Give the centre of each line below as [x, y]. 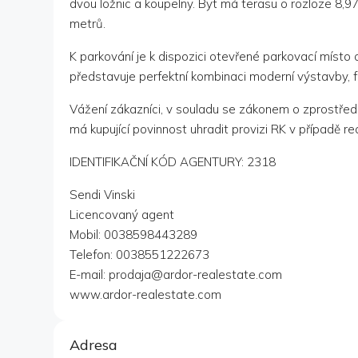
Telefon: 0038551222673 [139, 255]
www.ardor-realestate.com [145, 295]
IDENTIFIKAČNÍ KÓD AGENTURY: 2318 [173, 162]
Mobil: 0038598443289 [133, 235]
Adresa [93, 345]
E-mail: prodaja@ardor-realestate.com [176, 275]
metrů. [88, 24]
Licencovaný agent [122, 215]
